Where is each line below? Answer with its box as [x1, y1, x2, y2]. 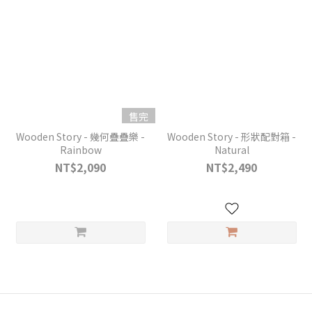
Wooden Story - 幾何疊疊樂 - [16, 130, 145, 143]
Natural [214, 143, 249, 157]
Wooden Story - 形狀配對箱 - [167, 130, 296, 143]
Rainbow [59, 143, 102, 157]
